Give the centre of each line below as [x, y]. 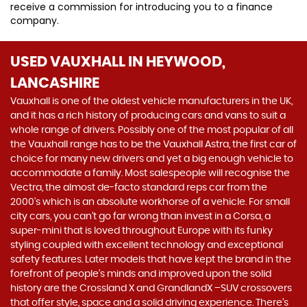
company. [35, 21]
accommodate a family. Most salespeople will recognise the [150, 173]
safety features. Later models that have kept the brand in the [151, 260]
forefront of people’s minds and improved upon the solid [141, 274]
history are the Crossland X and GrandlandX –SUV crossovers [151, 288]
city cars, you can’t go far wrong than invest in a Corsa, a [140, 217]
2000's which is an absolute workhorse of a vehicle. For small [150, 202]
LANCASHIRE [55, 83]
